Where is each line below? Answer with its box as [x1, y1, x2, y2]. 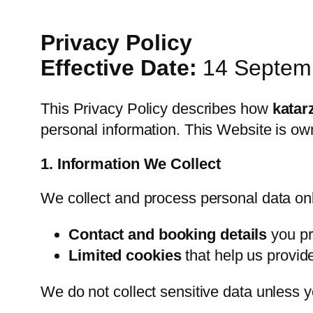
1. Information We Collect [41, 155, 221, 173]
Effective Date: [41, 54, 197, 80]
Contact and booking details [68, 226, 268, 244]
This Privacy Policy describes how [41, 100, 272, 118]
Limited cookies [68, 247, 182, 265]
